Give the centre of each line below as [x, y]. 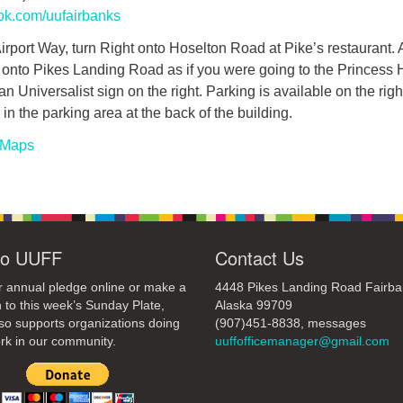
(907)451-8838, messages [291, 323]
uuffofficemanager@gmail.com [302, 341]
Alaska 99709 [254, 305]
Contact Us [260, 257]
